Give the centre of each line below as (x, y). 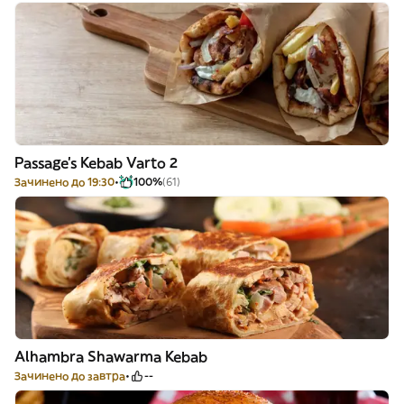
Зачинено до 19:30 (64, 182)
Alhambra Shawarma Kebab (111, 356)
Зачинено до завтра (70, 376)
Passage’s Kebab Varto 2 (96, 162)
